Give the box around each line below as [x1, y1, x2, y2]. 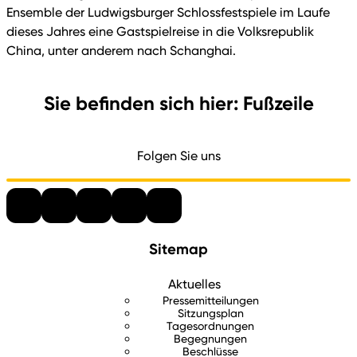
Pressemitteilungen [162, 293, 259, 308]
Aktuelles [168, 277, 221, 292]
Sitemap [149, 239, 208, 258]
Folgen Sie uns [136, 147, 221, 163]
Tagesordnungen [167, 319, 254, 333]
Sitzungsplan [177, 306, 244, 320]
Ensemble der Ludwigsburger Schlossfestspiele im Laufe [6, 5, 330, 20]
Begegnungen [174, 331, 247, 346]
